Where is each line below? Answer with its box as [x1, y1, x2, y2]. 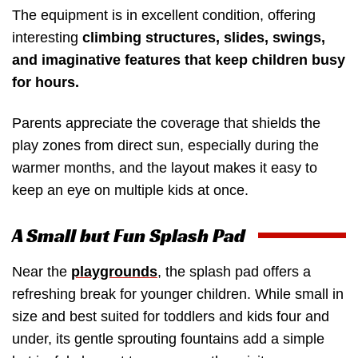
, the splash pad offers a [157, 263, 311, 280]
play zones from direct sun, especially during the [12, 137, 319, 154]
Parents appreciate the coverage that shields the [12, 115, 320, 132]
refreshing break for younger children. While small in [12, 285, 344, 302]
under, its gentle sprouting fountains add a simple [12, 330, 324, 347]
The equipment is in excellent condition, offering [12, 6, 316, 23]
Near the [12, 263, 71, 280]
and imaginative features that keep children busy [12, 51, 345, 68]
